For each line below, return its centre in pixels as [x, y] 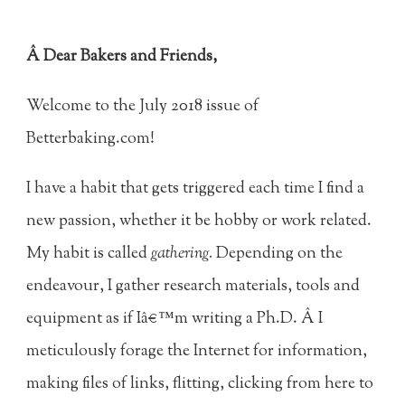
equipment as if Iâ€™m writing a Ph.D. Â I [175, 320]
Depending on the [278, 254]
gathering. [182, 254]
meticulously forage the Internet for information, [197, 352]
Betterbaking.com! [91, 140]
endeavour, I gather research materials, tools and [193, 287]
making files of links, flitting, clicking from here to [200, 385]
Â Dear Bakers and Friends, [122, 57]
